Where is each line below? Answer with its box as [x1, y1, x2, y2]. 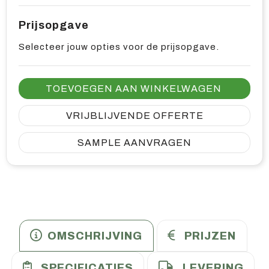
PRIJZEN [184, 230, 236, 243]
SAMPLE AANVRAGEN [77, 138, 192, 148]
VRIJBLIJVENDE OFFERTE [65, 110, 204, 121]
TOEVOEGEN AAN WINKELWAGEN [45, 83, 222, 94]
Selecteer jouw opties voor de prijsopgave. [19, 42, 219, 52]
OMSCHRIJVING [47, 230, 142, 243]
